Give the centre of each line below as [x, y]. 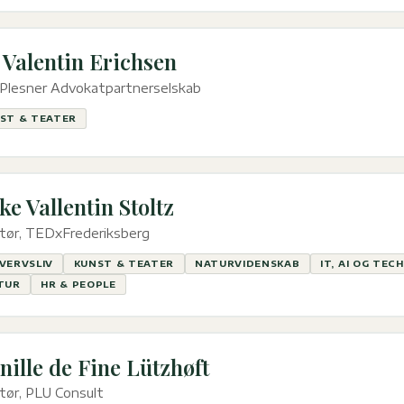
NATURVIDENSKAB [247, 264]
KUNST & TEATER [124, 264]
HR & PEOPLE [78, 285]
